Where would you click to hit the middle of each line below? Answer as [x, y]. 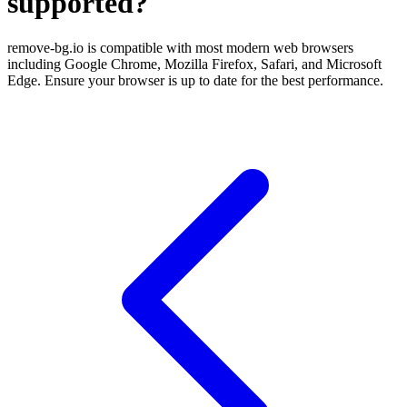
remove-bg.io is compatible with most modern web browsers [180, 47]
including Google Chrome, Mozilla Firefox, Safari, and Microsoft [194, 64]
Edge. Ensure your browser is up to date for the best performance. [195, 80]
